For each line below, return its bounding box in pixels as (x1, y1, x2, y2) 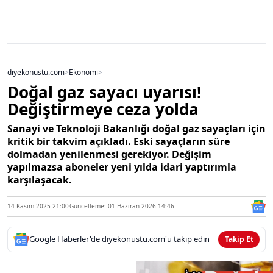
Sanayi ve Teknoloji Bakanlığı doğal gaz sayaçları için (7, 121, 266, 135)
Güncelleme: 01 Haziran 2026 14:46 (69, 202, 174, 211)
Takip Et (224, 233, 253, 244)
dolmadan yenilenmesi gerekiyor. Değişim (7, 147, 211, 161)
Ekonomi (69, 66, 98, 77)
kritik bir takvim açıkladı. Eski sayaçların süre (7, 134, 230, 148)
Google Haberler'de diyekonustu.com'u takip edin (29, 233, 210, 245)
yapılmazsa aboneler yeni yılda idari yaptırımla (7, 160, 236, 174)
